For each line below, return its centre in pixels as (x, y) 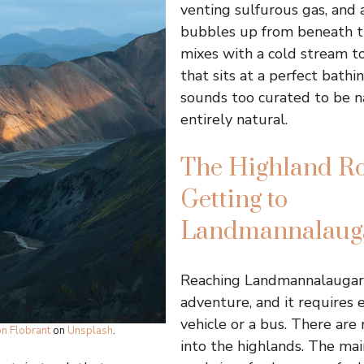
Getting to (234, 200)
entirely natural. (234, 120)
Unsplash (90, 331)
